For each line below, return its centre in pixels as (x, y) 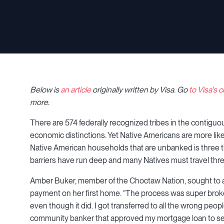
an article (76, 90)
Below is (45, 90)
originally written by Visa (132, 90)
